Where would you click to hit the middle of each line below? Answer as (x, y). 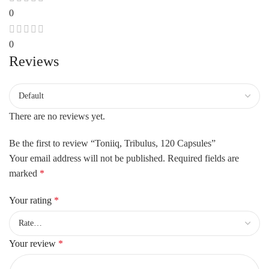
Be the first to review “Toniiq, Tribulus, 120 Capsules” (112, 143)
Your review (34, 243)
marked (24, 173)
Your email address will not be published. (87, 158)
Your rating (32, 200)
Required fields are (203, 158)
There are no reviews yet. (57, 116)
